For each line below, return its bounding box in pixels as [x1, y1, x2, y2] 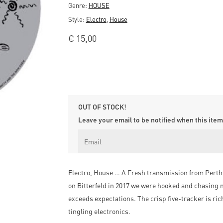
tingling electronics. [68, 207, 130, 216]
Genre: [68, 1, 89, 9]
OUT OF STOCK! [78, 102, 126, 111]
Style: [68, 15, 86, 23]
